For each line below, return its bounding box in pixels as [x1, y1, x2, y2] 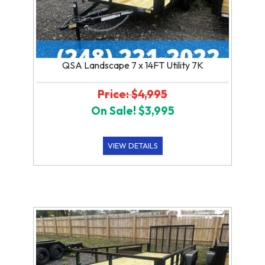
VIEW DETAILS [107, 140, 158, 150]
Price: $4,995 [98, 86, 167, 101]
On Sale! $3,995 [91, 103, 174, 118]
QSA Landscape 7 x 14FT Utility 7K [62, 59, 203, 71]
